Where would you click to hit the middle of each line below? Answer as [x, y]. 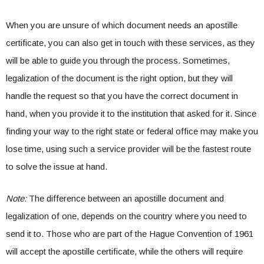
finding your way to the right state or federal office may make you [132, 131]
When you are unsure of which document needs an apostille [122, 25]
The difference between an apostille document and [126, 198]
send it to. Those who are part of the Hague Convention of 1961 [130, 234]
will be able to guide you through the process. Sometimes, [118, 60]
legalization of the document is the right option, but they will [119, 78]
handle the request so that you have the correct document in [122, 96]
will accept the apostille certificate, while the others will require [124, 251]
